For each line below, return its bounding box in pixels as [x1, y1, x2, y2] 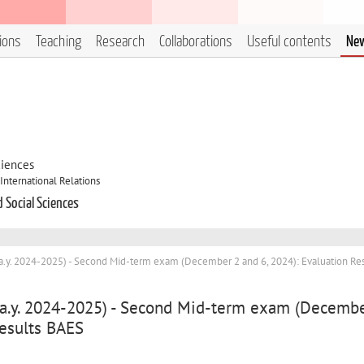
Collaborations [159, 34, 232, 50]
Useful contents [247, 34, 331, 50]
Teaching [36, 34, 81, 50]
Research [96, 34, 145, 50]
